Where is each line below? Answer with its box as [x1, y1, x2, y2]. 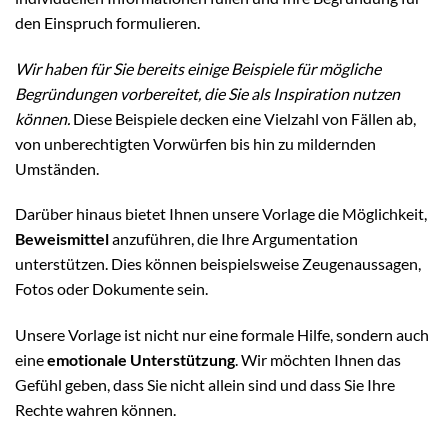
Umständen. [15, 158, 99, 178]
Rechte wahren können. [15, 400, 176, 420]
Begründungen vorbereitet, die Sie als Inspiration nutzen [15, 83, 400, 103]
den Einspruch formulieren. [15, 12, 200, 32]
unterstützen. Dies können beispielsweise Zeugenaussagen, [15, 254, 421, 274]
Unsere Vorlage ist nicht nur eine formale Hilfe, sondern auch [15, 325, 429, 345]
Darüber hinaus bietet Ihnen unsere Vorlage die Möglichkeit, [15, 204, 427, 224]
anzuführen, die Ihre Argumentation [109, 229, 358, 249]
